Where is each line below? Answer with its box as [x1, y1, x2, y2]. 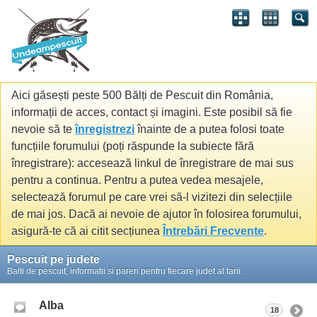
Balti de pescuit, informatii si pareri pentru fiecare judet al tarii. [7, 265, 243, 276]
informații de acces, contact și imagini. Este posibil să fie [11, 106, 292, 119]
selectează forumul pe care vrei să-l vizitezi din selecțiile [11, 191, 292, 204]
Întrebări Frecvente [163, 225, 264, 238]
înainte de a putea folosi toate [134, 123, 284, 136]
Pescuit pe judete [7, 253, 100, 265]
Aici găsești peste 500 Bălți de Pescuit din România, [11, 89, 273, 102]
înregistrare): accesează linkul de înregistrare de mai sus [11, 157, 294, 170]
